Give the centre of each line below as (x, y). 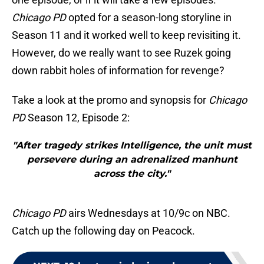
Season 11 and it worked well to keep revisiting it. (126, 35)
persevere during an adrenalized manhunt (132, 160)
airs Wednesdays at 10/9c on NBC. (148, 213)
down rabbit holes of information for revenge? (118, 71)
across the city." (132, 174)
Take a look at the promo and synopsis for (110, 100)
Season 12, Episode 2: (77, 118)
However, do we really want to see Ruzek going (121, 53)
